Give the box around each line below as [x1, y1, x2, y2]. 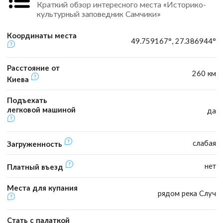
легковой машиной [7, 105, 76, 114]
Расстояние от [7, 63, 60, 73]
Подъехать [7, 96, 47, 105]
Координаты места [7, 31, 77, 40]
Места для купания [7, 183, 78, 193]
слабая [193, 138, 216, 148]
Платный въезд [7, 162, 65, 171]
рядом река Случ [158, 189, 216, 198]
